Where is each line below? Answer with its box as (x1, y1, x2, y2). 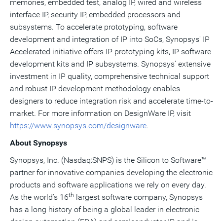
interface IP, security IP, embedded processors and (10, 10, 181, 19)
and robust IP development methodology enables (10, 84, 180, 93)
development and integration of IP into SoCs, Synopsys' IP (10, 35, 210, 44)
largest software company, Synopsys (74, 192, 203, 202)
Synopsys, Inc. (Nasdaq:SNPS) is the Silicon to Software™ (10, 155, 206, 165)
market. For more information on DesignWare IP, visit (10, 109, 191, 118)
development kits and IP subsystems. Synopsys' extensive (10, 59, 211, 69)
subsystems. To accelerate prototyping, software (10, 22, 178, 32)
